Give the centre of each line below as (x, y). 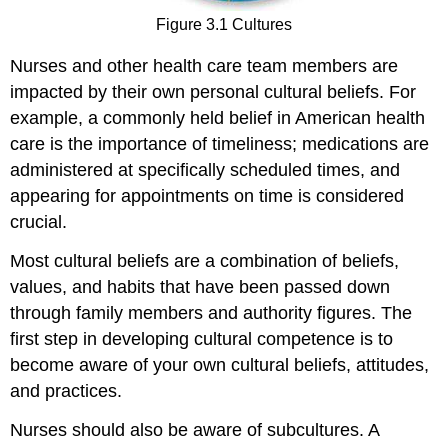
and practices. (66, 390)
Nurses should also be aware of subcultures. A (195, 429)
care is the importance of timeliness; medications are (220, 143)
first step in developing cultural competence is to (202, 338)
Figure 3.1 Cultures (224, 25)
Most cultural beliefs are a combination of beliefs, (205, 260)
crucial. (39, 221)
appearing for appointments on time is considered (207, 195)
